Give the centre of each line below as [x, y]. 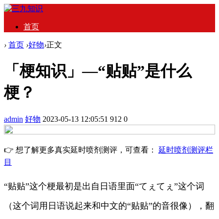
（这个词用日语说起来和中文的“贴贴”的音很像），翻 [109, 206]
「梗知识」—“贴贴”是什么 [98, 71]
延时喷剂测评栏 [186, 150]
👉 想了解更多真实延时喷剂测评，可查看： [81, 150]
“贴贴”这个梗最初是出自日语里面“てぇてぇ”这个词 [104, 186]
